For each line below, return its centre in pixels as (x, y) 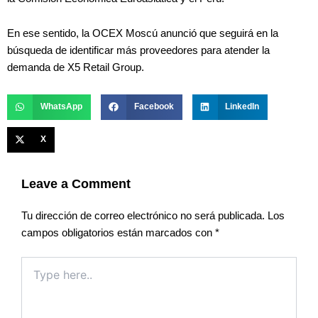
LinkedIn (242, 107)
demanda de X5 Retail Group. (76, 68)
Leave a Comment (76, 183)
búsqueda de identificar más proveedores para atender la (138, 51)
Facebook (154, 107)
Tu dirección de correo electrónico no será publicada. (143, 216)
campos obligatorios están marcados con (118, 233)
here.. (34, 277)
